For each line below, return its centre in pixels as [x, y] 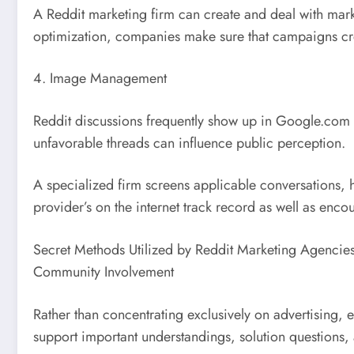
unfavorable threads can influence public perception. [189, 143]
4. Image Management [100, 79]
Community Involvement [104, 272]
